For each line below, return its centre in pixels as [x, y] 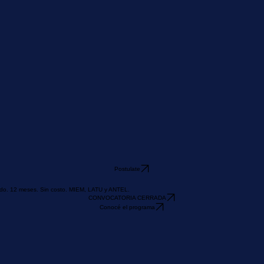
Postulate [127, 193]
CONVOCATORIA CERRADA [127, 222]
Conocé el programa [127, 232]
